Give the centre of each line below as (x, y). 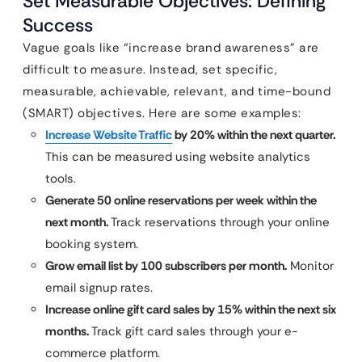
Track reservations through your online (219, 223)
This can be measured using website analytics (178, 157)
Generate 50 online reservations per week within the (181, 201)
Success (58, 25)
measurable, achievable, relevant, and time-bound (177, 92)
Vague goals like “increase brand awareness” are (171, 48)
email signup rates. (99, 288)
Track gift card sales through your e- (194, 332)
